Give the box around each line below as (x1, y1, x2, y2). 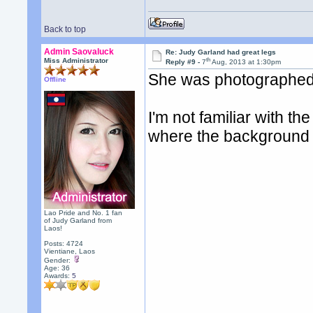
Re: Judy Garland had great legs (166, 48, 277, 56)
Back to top (44, 24, 87, 34)
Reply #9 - (166, 58, 203, 66)
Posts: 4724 (44, 240, 84, 247)
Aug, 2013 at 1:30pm (210, 58, 282, 66)
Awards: (44, 272, 73, 279)
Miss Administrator (44, 57, 109, 64)
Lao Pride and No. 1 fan (44, 209, 123, 217)
